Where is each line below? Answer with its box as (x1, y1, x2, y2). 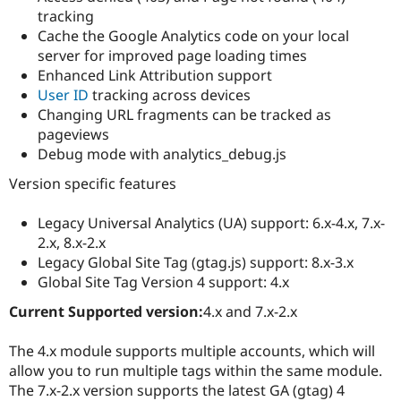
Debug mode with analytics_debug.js (38, 143, 286, 164)
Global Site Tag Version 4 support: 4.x (38, 272, 289, 293)
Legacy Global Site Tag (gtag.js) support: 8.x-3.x (38, 252, 354, 273)
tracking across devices (89, 84, 251, 105)
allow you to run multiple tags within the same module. (9, 361, 382, 381)
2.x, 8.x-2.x (38, 233, 106, 253)
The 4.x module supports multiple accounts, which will (9, 341, 375, 362)
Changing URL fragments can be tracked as (38, 104, 331, 124)
